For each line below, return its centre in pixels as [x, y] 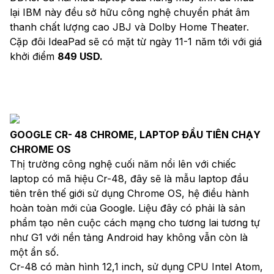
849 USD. [80, 56]
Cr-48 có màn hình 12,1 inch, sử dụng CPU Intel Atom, [136, 266]
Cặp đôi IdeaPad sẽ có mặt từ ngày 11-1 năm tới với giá [136, 41]
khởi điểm [34, 56]
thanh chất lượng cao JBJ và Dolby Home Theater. [129, 27]
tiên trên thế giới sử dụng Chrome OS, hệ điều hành [129, 193]
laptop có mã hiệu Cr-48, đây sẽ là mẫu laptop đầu [129, 178]
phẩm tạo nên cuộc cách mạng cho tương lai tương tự [135, 222]
